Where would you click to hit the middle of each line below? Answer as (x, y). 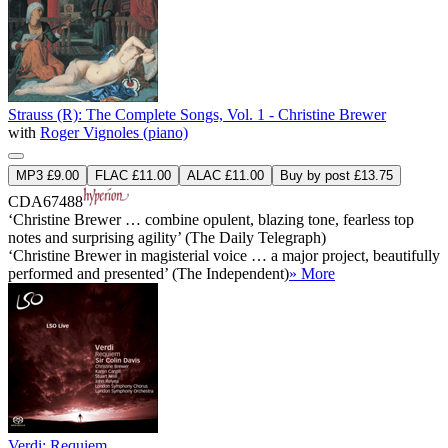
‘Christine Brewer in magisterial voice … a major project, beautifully (224, 255)
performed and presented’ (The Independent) (148, 273)
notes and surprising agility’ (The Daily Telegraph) (167, 237)
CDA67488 (45, 201)
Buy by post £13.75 (336, 175)
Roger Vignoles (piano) (114, 132)
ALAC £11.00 (225, 175)
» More (312, 273)
